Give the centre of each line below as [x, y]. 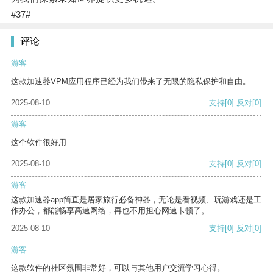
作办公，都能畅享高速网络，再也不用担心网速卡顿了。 [110, 211]
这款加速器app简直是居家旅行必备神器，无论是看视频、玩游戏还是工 [136, 200]
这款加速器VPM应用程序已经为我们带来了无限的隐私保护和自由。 [131, 82]
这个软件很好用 [39, 143]
